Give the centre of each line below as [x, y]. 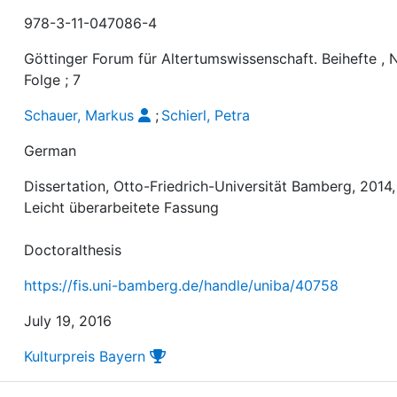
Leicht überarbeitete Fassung [122, 207]
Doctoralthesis [73, 249]
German [51, 150]
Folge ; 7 [53, 79]
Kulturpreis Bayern [85, 356]
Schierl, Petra [206, 115]
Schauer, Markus [79, 115]
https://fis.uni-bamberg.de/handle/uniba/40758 [182, 285]
